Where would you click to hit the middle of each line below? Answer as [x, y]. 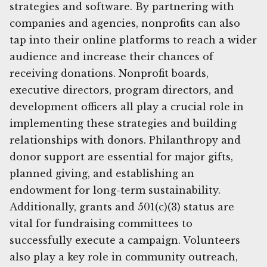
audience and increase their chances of [111, 56]
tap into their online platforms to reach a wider [133, 40]
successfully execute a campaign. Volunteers [125, 240]
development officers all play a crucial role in [127, 106]
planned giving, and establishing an [102, 173]
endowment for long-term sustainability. [115, 190]
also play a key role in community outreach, [124, 257]
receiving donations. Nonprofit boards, [109, 73]
